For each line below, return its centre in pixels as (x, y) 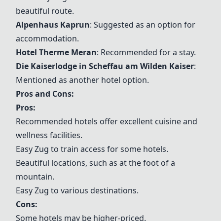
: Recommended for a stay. (146, 52)
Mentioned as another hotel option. (82, 80)
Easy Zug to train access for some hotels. (92, 149)
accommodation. (47, 38)
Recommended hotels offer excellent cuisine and (107, 121)
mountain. (35, 177)
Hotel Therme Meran (56, 52)
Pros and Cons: (45, 94)
